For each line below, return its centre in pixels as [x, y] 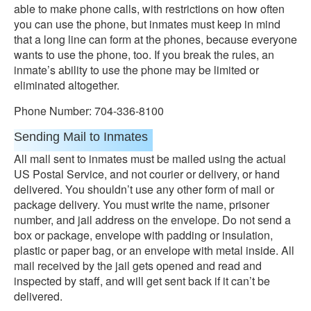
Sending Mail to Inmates [81, 137]
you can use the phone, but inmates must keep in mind [147, 24]
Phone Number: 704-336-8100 [89, 111]
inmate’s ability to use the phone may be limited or [136, 70]
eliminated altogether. [67, 85]
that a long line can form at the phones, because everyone [155, 39]
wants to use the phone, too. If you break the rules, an [144, 54]
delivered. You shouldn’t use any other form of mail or [144, 189]
